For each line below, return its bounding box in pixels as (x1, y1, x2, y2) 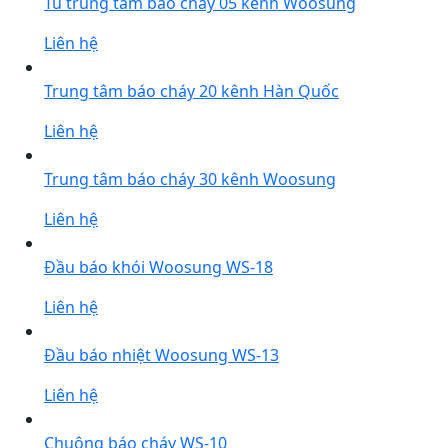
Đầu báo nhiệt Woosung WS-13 (44, 344, 279, 367)
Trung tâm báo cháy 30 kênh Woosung (44, 168, 336, 191)
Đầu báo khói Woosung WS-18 (44, 256, 273, 279)
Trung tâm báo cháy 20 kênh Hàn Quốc (44, 80, 339, 103)
